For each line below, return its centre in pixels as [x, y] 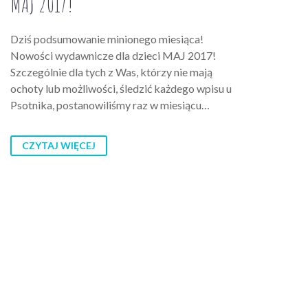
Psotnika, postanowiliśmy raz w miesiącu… [110, 105]
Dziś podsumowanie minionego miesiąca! [107, 39]
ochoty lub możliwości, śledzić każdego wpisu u [121, 89]
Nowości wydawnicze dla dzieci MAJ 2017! [113, 56]
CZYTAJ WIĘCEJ [59, 146]
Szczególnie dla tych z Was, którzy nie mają [111, 72]
